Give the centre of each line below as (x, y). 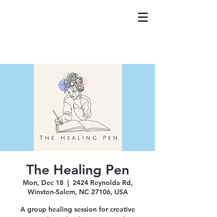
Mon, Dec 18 (43, 183)
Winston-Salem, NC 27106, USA (77, 192)
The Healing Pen (77, 170)
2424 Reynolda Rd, (102, 183)
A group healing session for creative (77, 209)
